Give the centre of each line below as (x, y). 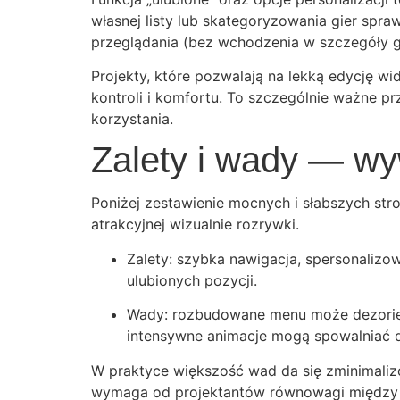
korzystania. (132, 118)
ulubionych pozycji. (192, 280)
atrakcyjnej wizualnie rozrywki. (195, 225)
